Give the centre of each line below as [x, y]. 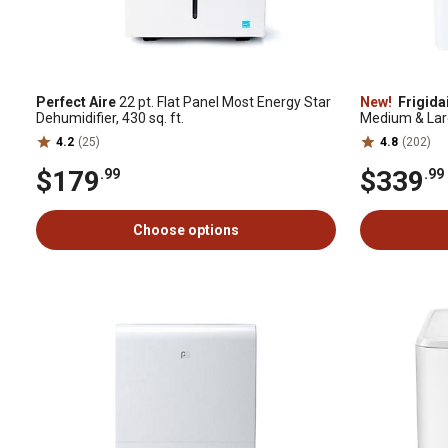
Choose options [186, 230]
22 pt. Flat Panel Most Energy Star [223, 102]
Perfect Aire [76, 102]
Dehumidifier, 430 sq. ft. [110, 118]
